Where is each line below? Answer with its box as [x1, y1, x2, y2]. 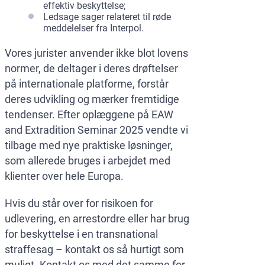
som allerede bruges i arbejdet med [5, 154, 170, 167]
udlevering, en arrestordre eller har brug [5, 212, 189, 225]
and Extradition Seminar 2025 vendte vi [5, 124, 188, 137]
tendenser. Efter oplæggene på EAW [5, 108, 173, 121]
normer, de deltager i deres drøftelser [5, 62, 178, 75]
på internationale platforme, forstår [5, 77, 169, 91]
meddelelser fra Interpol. [43, 22, 144, 34]
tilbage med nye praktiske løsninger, [5, 139, 173, 152]
